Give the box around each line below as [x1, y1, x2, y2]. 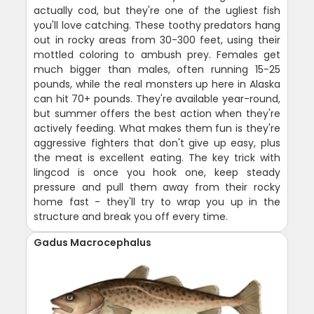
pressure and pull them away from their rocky [34, 179, 280, 194]
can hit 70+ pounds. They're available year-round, [34, 91, 280, 106]
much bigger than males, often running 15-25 [34, 62, 280, 76]
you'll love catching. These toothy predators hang [34, 18, 280, 32]
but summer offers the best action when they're [34, 106, 280, 121]
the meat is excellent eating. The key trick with [34, 150, 280, 165]
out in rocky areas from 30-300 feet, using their [34, 32, 280, 47]
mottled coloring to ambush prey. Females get [34, 47, 280, 62]
